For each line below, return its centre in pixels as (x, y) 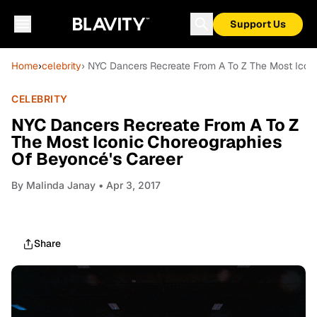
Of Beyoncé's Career (97, 159)
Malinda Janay (61, 185)
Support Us (258, 24)
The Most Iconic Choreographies (147, 142)
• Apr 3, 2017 (128, 185)
